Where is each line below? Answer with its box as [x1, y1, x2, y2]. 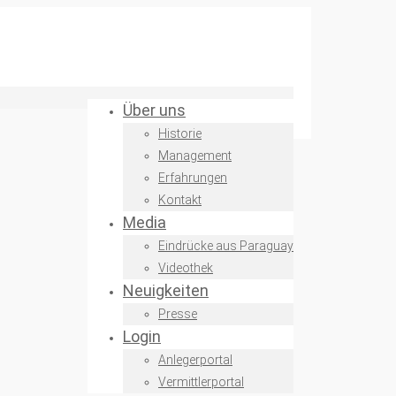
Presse [158, 307, 197, 321]
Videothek [158, 261, 213, 275]
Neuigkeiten [123, 281, 209, 300]
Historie [158, 126, 202, 141]
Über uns [123, 101, 186, 119]
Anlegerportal [158, 353, 232, 367]
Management [158, 148, 232, 163]
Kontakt [158, 193, 202, 207]
